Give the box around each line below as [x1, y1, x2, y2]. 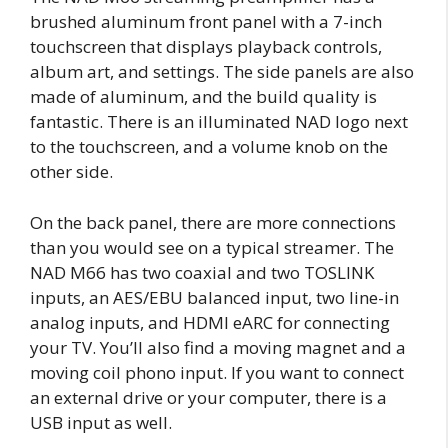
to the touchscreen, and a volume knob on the [30, 135, 388, 158]
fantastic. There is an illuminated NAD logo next [30, 110, 408, 133]
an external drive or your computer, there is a [30, 385, 387, 409]
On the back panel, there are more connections [30, 210, 396, 234]
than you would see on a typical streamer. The [30, 235, 394, 259]
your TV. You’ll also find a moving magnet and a [30, 335, 406, 359]
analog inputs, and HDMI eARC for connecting [30, 310, 390, 334]
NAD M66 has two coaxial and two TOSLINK [30, 260, 374, 284]
